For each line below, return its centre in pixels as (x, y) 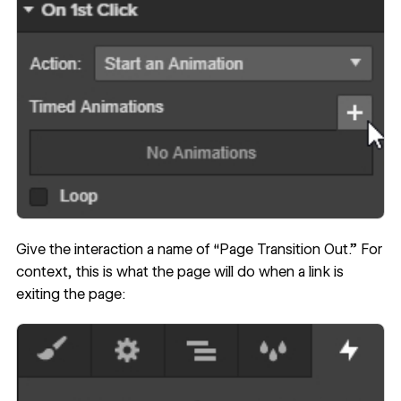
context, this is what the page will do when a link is (179, 271)
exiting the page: (71, 294)
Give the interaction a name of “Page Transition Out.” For (199, 249)
